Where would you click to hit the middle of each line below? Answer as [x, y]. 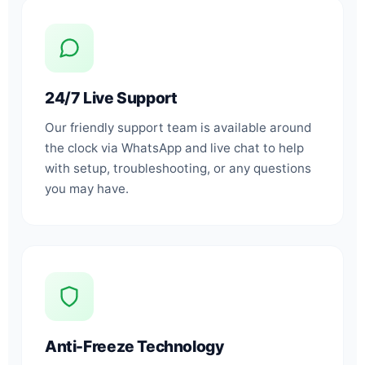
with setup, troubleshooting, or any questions [178, 168]
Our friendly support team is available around [178, 127]
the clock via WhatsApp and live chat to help [174, 147]
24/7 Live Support [111, 97]
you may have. [87, 188]
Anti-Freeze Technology [134, 346]
